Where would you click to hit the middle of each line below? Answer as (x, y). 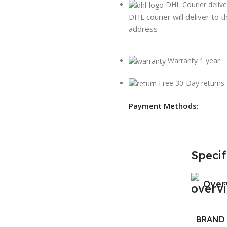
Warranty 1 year (194, 60)
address (143, 29)
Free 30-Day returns (191, 83)
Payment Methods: (163, 106)
